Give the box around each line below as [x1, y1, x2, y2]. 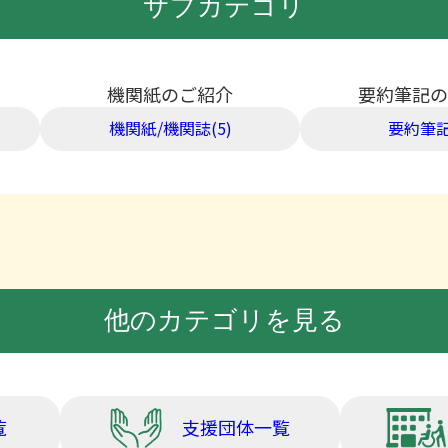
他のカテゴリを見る [103, 303, 345, 339]
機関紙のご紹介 [107, 80, 233, 107]
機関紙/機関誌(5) [108, 116, 232, 141]
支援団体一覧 [182, 414, 291, 441]
